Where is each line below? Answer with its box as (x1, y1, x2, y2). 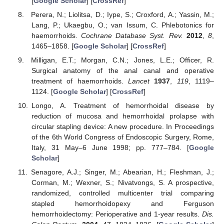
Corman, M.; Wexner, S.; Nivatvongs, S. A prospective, (31, 178, 214, 187)
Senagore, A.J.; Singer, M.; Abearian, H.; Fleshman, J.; (30, 168, 214, 176)
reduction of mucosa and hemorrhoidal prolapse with (31, 112, 214, 120)
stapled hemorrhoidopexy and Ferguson (31, 199, 214, 208)
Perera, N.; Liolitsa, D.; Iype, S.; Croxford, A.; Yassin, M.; (31, 10, 214, 18)
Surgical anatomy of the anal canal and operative (31, 66, 214, 75)
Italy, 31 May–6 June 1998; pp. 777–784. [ (31, 143, 189, 152)
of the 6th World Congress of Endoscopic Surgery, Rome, (31, 133, 214, 141)
